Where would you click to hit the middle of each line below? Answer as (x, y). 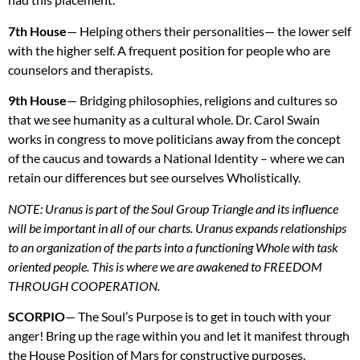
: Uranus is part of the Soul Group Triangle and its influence (189, 208)
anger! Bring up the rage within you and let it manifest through (179, 335)
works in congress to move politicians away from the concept (174, 139)
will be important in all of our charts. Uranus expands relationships (177, 227)
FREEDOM (293, 266)
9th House (37, 100)
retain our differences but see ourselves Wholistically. (154, 178)
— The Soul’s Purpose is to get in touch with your (198, 316)
